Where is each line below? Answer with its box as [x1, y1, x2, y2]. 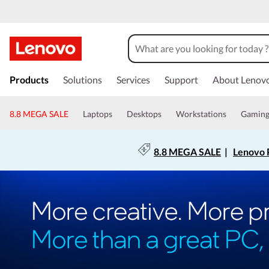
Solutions [63, 74, 102, 85]
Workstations [176, 109, 226, 119]
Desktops [127, 109, 162, 119]
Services [116, 74, 150, 85]
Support [165, 74, 198, 85]
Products [10, 74, 49, 85]
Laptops [83, 109, 112, 119]
